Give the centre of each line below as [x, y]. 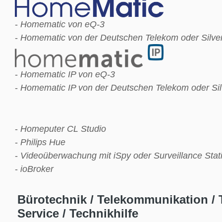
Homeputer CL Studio [63, 128]
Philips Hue [43, 142]
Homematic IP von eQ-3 [68, 74]
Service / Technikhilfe [78, 213]
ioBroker [37, 168]
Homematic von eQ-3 [62, 24]
